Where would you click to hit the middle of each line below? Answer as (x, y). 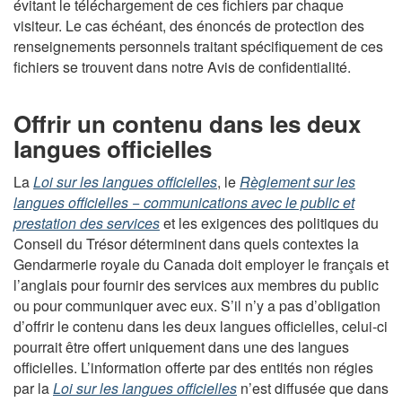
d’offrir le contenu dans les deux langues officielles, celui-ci (201, 326)
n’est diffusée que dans (313, 388)
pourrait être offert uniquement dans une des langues (181, 347)
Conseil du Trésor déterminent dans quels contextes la (186, 244)
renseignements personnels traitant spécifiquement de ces (198, 46)
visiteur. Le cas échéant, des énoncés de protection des (189, 25)
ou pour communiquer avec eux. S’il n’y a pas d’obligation (197, 306)
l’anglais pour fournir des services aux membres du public (196, 285)
